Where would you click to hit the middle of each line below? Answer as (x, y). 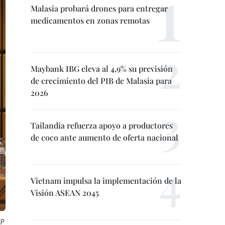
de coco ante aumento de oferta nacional (104, 137)
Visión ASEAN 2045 (65, 193)
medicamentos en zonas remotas (90, 20)
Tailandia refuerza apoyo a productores (102, 125)
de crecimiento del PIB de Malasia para (101, 81)
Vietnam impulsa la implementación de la (106, 181)
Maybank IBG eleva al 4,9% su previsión (102, 69)
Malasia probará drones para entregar (99, 8)
